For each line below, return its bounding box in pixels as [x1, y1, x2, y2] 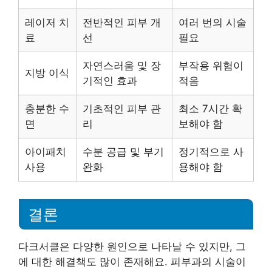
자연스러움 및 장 [83, 59, 161, 72]
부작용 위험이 [178, 59, 243, 72]
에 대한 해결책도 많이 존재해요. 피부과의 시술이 [18, 256, 246, 268]
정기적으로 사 [178, 145, 243, 158]
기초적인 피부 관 [83, 102, 161, 115]
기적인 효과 [83, 74, 137, 87]
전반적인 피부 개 [83, 16, 161, 29]
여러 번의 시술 [178, 16, 246, 29]
